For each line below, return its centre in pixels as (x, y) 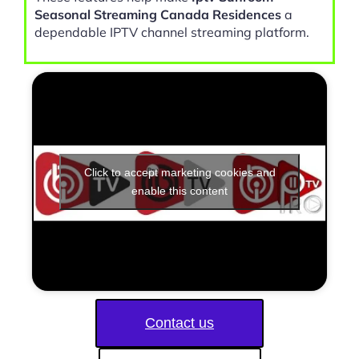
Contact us (179, 323)
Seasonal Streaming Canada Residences (158, 15)
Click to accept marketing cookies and (179, 172)
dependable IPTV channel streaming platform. (172, 32)
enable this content (179, 190)
